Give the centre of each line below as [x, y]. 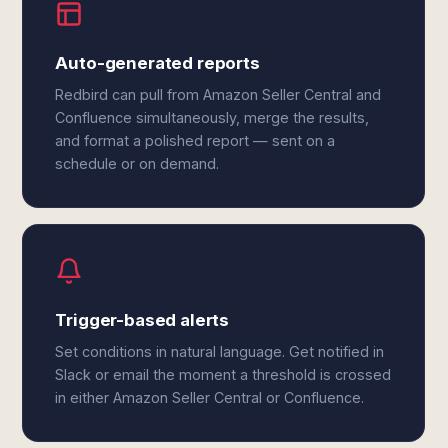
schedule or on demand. [137, 163]
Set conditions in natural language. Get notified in [220, 351]
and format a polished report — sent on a [195, 140]
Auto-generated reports [157, 63]
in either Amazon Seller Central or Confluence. [210, 397]
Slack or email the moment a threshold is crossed [223, 374]
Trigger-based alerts [142, 320]
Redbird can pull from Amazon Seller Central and [218, 94]
